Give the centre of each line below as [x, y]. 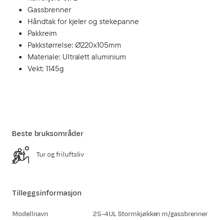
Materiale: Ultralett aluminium [77, 56]
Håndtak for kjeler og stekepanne [83, 21]
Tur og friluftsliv [60, 155]
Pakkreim [42, 33]
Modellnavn [30, 214]
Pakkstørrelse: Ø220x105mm [75, 45]
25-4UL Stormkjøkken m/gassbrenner [150, 214]
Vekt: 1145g [46, 68]
